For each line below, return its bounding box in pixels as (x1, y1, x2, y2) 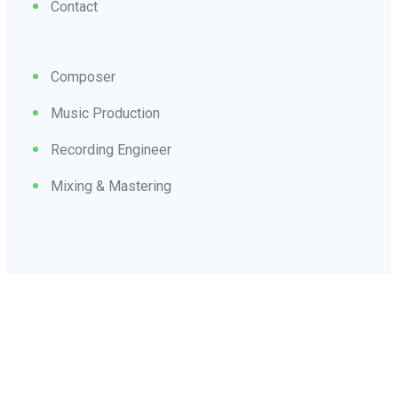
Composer (51, 68, 115, 85)
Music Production (51, 104, 160, 122)
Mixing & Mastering (51, 177, 171, 195)
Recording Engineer (51, 140, 171, 158)
